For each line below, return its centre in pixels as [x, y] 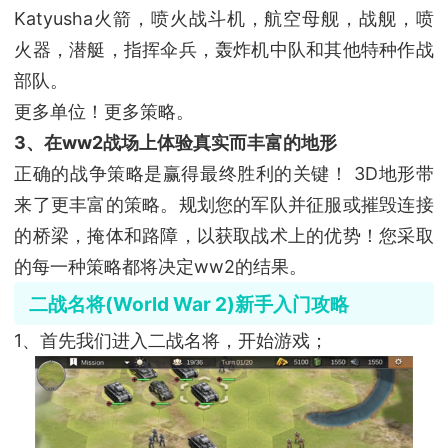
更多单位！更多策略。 [104, 112]
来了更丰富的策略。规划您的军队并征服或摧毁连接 [224, 205]
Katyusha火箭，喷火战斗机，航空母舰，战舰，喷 [224, 19]
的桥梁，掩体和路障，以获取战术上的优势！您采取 [224, 236]
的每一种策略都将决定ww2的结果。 [161, 267]
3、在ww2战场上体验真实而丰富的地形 [176, 143]
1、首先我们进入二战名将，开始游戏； [171, 340]
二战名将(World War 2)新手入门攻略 [188, 303]
